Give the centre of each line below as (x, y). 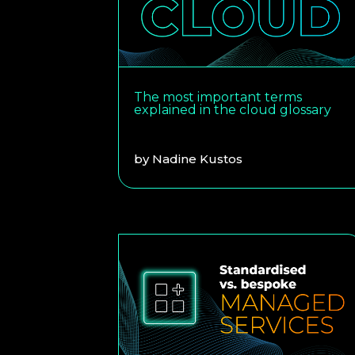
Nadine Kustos (198, 158)
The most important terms (218, 97)
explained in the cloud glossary (233, 109)
